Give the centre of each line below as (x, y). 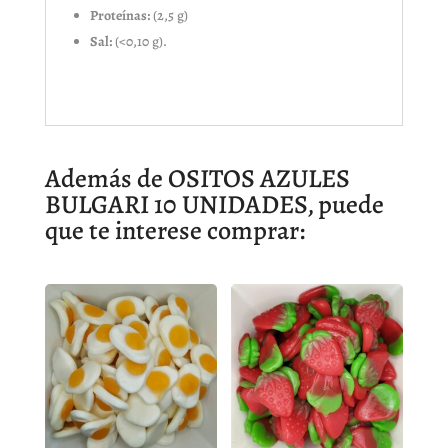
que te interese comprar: (174, 231)
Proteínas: (119, 16)
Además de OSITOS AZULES (197, 179)
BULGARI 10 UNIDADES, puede (214, 205)
